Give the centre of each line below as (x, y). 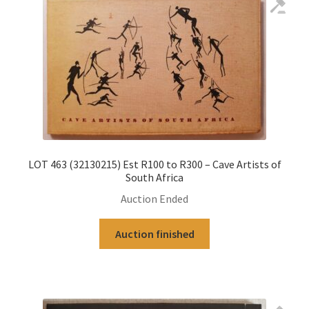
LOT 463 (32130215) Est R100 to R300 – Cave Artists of (154, 165)
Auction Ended (154, 198)
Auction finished (154, 233)
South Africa (154, 178)
